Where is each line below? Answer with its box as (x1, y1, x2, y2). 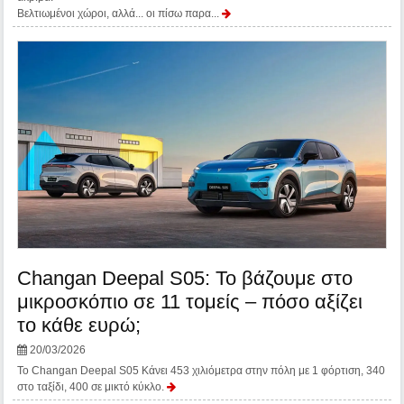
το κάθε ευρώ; (17, 313, 142, 336)
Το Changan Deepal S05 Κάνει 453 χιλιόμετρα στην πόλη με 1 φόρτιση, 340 (17, 363, 386, 377)
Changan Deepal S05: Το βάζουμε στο (17, 266, 353, 289)
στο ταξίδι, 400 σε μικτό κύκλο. (17, 380, 168, 393)
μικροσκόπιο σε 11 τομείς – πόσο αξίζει (17, 289, 363, 313)
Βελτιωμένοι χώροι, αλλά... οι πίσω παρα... (17, 6, 223, 20)
